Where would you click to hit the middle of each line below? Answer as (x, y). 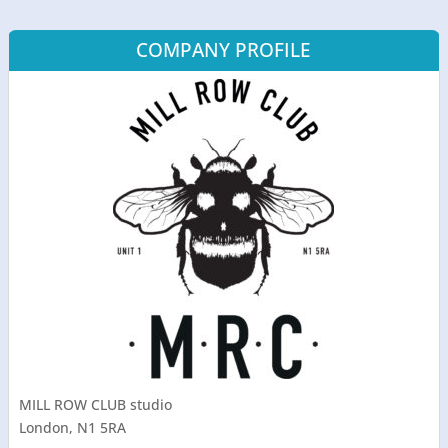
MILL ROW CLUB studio (96, 404)
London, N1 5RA (73, 427)
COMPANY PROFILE (224, 49)
